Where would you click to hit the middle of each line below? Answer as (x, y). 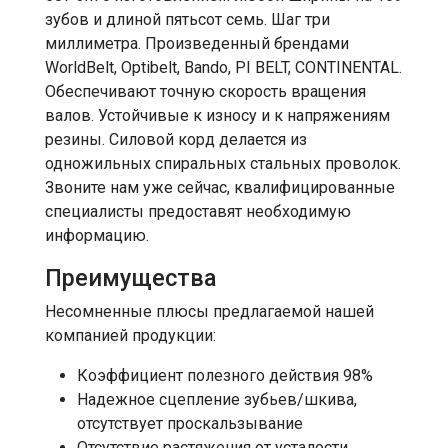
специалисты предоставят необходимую (198, 212)
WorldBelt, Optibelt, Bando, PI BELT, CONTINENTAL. (223, 68)
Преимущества (130, 278)
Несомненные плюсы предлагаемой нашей (209, 312)
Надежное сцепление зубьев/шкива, (217, 400)
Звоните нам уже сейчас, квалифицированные (220, 188)
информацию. (97, 236)
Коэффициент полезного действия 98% (225, 376)
